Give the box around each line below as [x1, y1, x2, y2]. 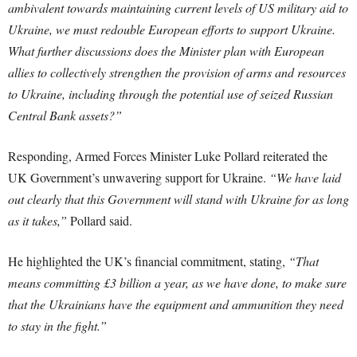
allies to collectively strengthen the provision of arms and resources [8, 64, 346, 80]
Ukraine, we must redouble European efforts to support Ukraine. [8, 21, 335, 37]
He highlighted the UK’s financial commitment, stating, [8, 253, 288, 269]
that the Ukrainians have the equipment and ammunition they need [8, 296, 343, 312]
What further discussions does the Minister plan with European [8, 42, 324, 59]
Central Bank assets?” [8, 107, 122, 124]
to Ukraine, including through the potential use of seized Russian [8, 85, 333, 102]
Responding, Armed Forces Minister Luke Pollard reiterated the [8, 147, 328, 164]
